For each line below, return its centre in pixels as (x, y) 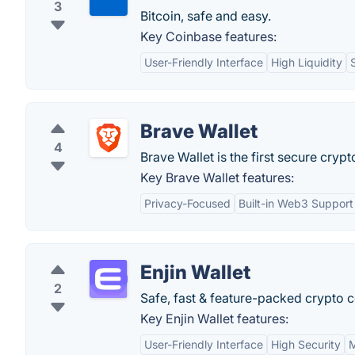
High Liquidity (307, 62)
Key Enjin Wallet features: (214, 319)
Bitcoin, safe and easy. (206, 16)
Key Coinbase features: (208, 36)
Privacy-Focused (187, 203)
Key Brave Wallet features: (217, 177)
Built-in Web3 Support (296, 203)
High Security (306, 344)
